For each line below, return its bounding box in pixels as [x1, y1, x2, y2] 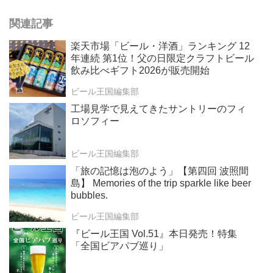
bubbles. [70, 190, 108, 201]
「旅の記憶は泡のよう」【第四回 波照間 [70, 166, 249, 177]
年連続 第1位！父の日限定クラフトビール [70, 52, 254, 63]
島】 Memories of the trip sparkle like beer [70, 178, 251, 189]
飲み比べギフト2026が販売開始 [70, 65, 210, 76]
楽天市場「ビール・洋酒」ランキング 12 [70, 40, 250, 51]
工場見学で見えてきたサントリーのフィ [70, 103, 246, 114]
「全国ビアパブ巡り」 [70, 241, 168, 252]
